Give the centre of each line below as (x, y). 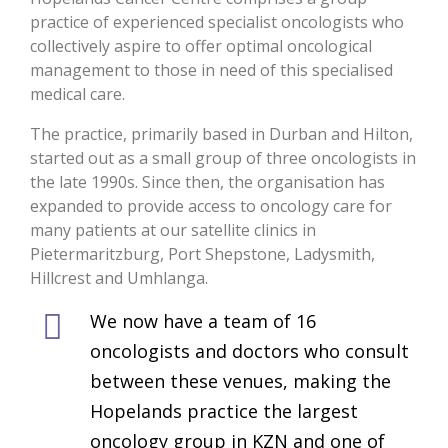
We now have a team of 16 (203, 321)
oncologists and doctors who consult (249, 351)
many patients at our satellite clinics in (173, 230)
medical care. (77, 94)
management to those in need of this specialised (211, 70)
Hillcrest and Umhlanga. (119, 278)
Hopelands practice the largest (224, 411)
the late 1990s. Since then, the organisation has (207, 182)
